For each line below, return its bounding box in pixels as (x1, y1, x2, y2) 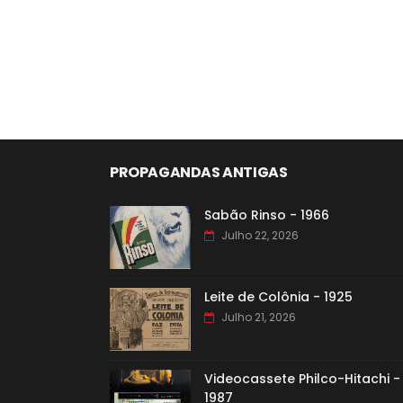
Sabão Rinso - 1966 (204, 206, 329, 224)
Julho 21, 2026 (221, 309, 296, 325)
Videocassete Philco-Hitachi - (204, 370, 400, 388)
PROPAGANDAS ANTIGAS (110, 162, 288, 183)
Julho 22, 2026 (221, 228, 299, 243)
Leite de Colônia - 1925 (204, 288, 353, 306)
